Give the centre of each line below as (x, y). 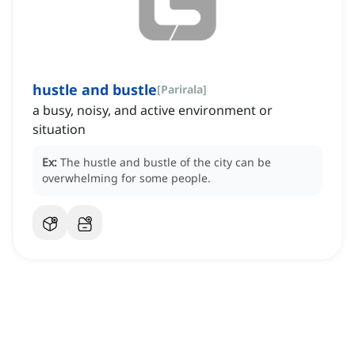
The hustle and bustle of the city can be (166, 162)
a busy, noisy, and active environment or (153, 111)
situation (59, 130)
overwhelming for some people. (126, 178)
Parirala (182, 90)
